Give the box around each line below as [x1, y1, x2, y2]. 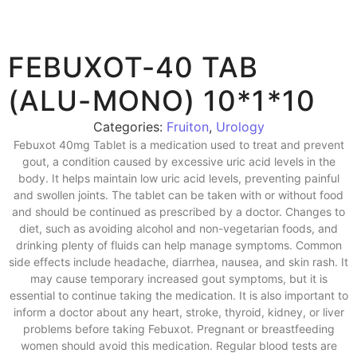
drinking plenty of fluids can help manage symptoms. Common [15, 238, 342, 252]
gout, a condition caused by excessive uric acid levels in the [22, 155, 335, 168]
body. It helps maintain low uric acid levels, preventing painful [18, 171, 339, 185]
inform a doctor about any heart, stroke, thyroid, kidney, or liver [13, 305, 344, 319]
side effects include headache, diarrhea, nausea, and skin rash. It [9, 255, 348, 269]
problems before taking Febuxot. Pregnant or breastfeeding [22, 322, 335, 335]
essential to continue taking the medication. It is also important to [9, 288, 348, 302]
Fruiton [166, 119, 209, 135]
